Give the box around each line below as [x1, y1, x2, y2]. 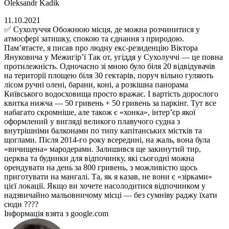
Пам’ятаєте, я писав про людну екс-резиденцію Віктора [4, 43, 198, 53]
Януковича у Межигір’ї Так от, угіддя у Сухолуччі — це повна [4, 53, 223, 62]
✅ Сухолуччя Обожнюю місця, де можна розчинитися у [4, 25, 200, 34]
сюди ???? [4, 200, 38, 209]
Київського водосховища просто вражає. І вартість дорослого [4, 89, 218, 99]
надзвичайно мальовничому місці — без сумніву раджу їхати [4, 191, 217, 200]
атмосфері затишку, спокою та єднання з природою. [4, 34, 184, 43]
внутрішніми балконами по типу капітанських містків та [4, 126, 202, 135]
